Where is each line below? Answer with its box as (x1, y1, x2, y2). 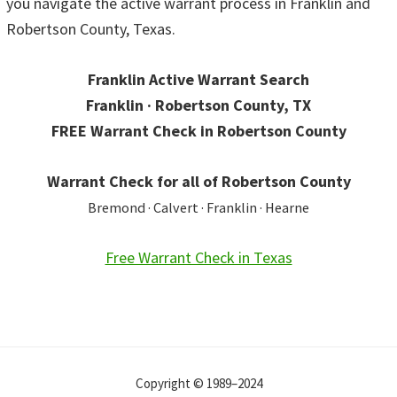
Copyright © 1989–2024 (135, 375, 262, 393)
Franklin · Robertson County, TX (86, 95, 311, 116)
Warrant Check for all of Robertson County (46, 171, 351, 192)
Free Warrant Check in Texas (105, 247, 292, 269)
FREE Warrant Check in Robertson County (51, 121, 346, 142)
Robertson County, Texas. (6, 19, 175, 40)
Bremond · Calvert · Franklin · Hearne (88, 198, 309, 217)
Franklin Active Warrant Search (88, 69, 309, 90)
